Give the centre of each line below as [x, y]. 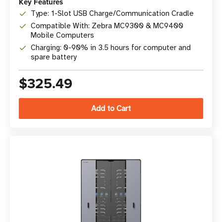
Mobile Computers [62, 35]
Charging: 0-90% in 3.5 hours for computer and [111, 48]
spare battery [54, 57]
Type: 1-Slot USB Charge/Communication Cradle [112, 13]
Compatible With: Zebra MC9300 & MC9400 [107, 26]
